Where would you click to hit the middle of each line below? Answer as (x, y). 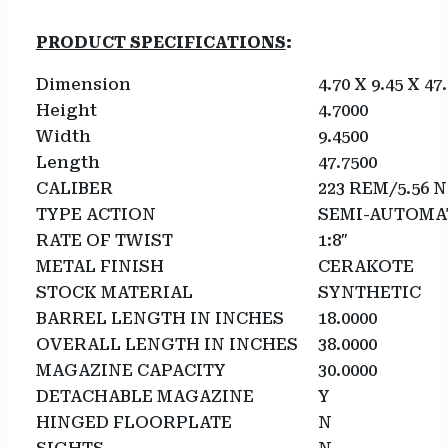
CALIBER (82, 189)
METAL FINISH (107, 267)
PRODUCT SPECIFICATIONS (160, 43)
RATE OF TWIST (112, 241)
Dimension (91, 85)
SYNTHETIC (369, 293)
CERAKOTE (365, 267)
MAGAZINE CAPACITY (138, 371)
